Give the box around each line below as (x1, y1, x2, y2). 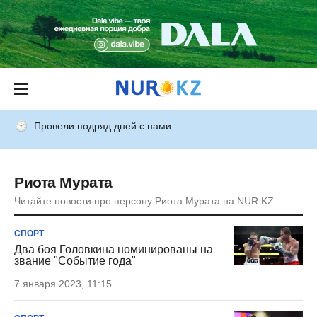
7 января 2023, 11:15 (14, 278, 112, 289)
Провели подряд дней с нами (34, 120, 171, 132)
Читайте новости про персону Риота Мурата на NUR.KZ (14, 195, 274, 207)
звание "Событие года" (14, 255, 136, 267)
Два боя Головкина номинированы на (14, 243, 213, 255)
